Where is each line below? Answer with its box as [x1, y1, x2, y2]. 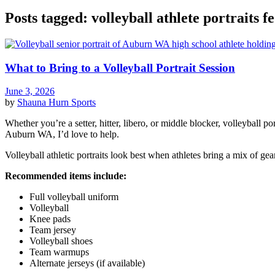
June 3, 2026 [5, 86, 55, 97]
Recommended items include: [5, 171, 126, 182]
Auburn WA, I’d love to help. [5, 129, 119, 140]
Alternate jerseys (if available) [29, 258, 145, 269]
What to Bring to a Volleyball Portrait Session [5, 61, 235, 74]
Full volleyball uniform [29, 192, 118, 203]
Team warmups [29, 247, 89, 258]
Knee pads [29, 214, 71, 225]
